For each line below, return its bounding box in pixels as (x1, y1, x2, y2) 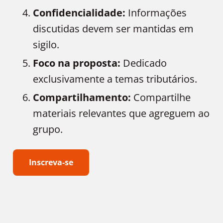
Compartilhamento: (33, 91, 131, 105)
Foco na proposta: (33, 56, 121, 70)
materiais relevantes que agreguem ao (33, 107, 210, 120)
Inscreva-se (29, 157, 74, 168)
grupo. (33, 122, 63, 136)
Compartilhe (131, 91, 191, 105)
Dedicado (120, 56, 167, 70)
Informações (125, 6, 187, 20)
